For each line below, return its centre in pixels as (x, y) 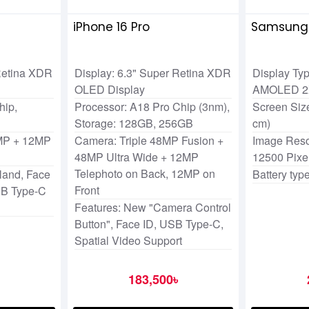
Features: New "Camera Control (152, 208)
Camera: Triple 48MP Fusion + (149, 141)
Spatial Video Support (128, 241)
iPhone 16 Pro (111, 27)
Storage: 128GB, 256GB (133, 123)
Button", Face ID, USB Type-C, (149, 224)
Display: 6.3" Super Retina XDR (152, 73)
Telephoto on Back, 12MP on (144, 174)
